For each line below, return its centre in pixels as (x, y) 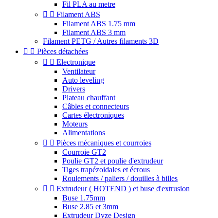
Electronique (75, 62)
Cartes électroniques (93, 115)
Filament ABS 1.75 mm (99, 24)
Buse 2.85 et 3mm (90, 207)
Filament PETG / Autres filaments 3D (101, 41)
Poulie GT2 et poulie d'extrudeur (113, 161)
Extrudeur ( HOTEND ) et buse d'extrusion (122, 189)
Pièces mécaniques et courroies (103, 143)
